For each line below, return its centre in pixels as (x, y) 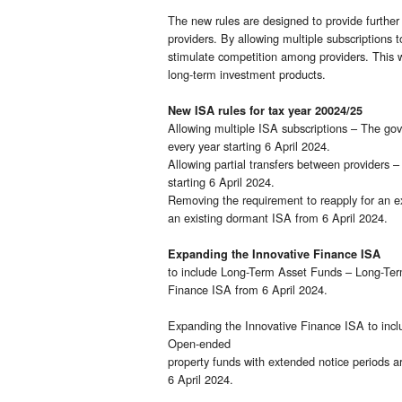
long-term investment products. (247, 74)
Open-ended (199, 344)
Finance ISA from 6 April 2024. (248, 290)
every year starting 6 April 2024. (249, 146)
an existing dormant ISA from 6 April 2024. (278, 218)
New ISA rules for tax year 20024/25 (265, 111)
